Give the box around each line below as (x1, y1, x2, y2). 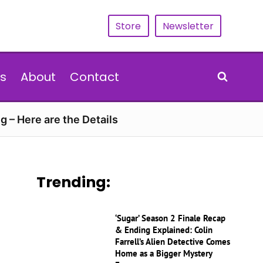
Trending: (36, 172, 111, 193)
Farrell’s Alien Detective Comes (115, 236, 231, 247)
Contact (69, 69, 119, 85)
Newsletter (162, 19, 214, 33)
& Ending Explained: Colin (115, 224, 213, 235)
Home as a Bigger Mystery (115, 248, 213, 259)
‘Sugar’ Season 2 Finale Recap (115, 213, 226, 224)
